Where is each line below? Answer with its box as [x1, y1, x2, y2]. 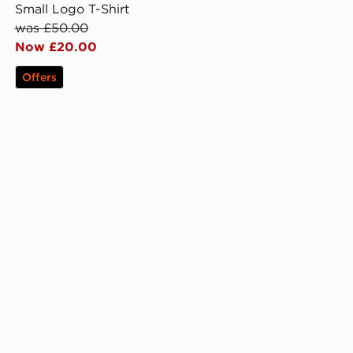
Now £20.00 [14, 39, 97, 55]
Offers [21, 70, 57, 85]
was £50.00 [14, 20, 88, 36]
